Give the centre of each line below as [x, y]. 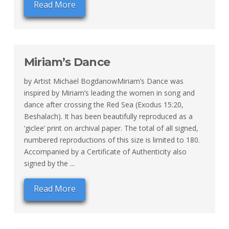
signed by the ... [49, 163]
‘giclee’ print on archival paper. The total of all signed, [111, 128]
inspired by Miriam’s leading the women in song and [109, 93]
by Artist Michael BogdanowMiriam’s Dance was [104, 81]
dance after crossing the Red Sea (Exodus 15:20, [104, 104]
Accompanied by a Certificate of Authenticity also [105, 151]
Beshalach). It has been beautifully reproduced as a [108, 116]
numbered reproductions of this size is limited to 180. [112, 140]
